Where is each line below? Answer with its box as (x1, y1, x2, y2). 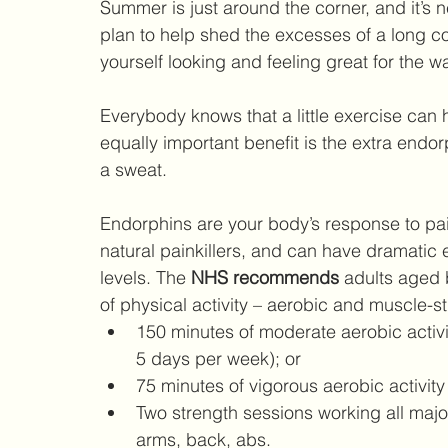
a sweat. (100, 158, 172, 182)
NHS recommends (191, 266, 344, 290)
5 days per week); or (136, 347, 311, 371)
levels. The (100, 266, 191, 290)
